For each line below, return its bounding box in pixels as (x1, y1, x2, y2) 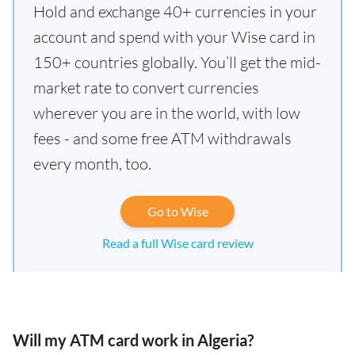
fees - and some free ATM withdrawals (33, 128, 292, 148)
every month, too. (33, 154, 151, 174)
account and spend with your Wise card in (33, 27, 315, 47)
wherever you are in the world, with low (33, 103, 300, 123)
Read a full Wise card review (101, 235, 254, 250)
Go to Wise (147, 204, 208, 219)
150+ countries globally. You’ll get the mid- (33, 52, 321, 72)
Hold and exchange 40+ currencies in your (33, 2, 317, 21)
